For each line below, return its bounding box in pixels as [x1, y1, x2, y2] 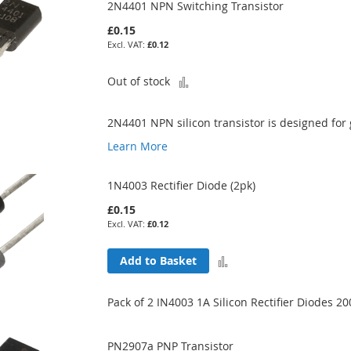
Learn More [107, 138, 168, 154]
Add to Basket [120, 253, 197, 269]
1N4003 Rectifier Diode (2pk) [107, 177, 256, 193]
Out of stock [107, 74, 171, 89]
